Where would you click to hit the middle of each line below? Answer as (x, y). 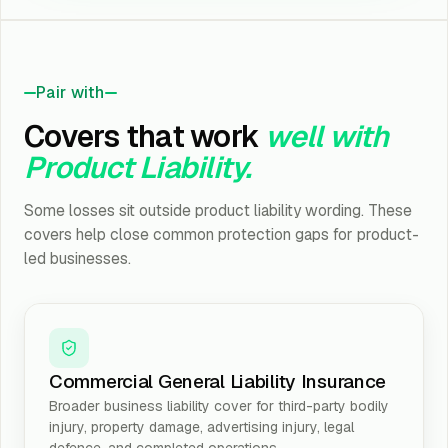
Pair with (70, 92)
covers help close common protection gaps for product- (221, 234)
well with (327, 136)
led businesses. (77, 258)
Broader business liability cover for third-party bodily (219, 406)
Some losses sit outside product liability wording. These (218, 210)
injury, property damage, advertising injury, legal (201, 427)
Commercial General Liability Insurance (218, 381)
